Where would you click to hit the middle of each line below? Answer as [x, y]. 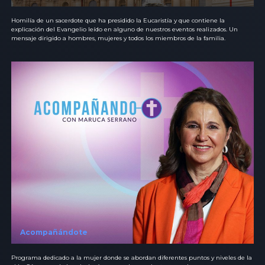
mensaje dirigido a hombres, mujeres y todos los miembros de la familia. [118, 38]
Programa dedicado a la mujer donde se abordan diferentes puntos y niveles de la [132, 257]
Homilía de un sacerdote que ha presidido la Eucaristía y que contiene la [118, 21]
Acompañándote [54, 232]
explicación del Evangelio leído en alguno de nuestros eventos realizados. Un [125, 30]
